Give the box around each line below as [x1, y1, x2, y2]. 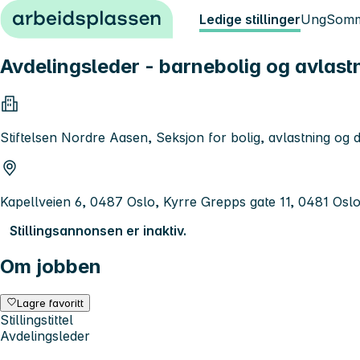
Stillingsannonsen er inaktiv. [10, 222, 186, 239]
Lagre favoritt [17, 296, 84, 309]
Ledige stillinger [199, 11, 301, 27]
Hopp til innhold [6, 6, 105, 22]
